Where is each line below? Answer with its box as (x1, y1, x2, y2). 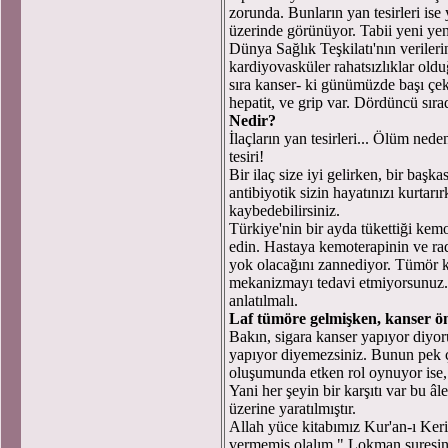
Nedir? (229, 112, 276, 129)
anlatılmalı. (229, 292, 298, 309)
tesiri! (229, 148, 264, 165)
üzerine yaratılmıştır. (229, 400, 356, 417)
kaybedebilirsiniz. (229, 202, 340, 219)
